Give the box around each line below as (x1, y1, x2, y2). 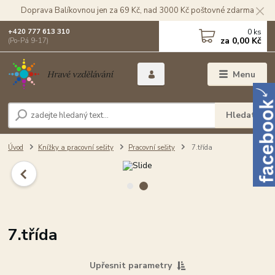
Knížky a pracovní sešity (38, 142, 114, 152)
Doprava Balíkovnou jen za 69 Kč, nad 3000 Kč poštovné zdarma (21, 4, 254, 16)
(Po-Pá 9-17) (8, 36, 49, 45)
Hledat (226, 109, 256, 121)
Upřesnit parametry (89, 259, 172, 271)
